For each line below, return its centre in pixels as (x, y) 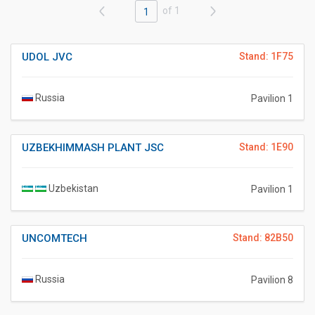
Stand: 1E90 (266, 147)
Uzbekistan (72, 189)
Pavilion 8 (272, 280)
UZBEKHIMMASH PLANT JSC (93, 148)
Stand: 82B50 (263, 238)
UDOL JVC (47, 57)
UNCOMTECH (54, 239)
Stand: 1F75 (266, 57)
